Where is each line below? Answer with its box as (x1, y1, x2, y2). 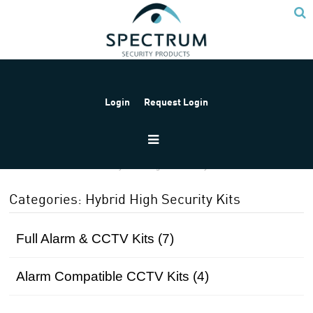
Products (54, 162, 96, 170)
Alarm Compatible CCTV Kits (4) (16, 269, 210, 284)
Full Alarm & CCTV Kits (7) (16, 231, 175, 246)
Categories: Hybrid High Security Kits (9, 189, 241, 208)
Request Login (144, 95, 209, 108)
